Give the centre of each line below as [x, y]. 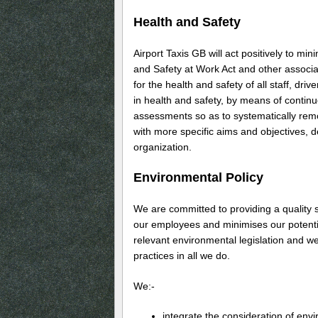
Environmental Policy [198, 177]
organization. [163, 147]
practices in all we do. [182, 255]
